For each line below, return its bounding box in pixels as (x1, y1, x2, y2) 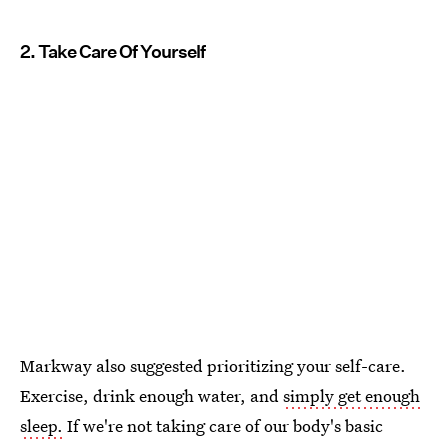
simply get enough (283, 383, 420, 407)
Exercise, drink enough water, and (20, 383, 283, 407)
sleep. (20, 413, 63, 437)
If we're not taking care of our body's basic (63, 413, 383, 437)
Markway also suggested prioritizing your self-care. (20, 353, 406, 377)
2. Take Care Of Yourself (20, 40, 205, 62)
